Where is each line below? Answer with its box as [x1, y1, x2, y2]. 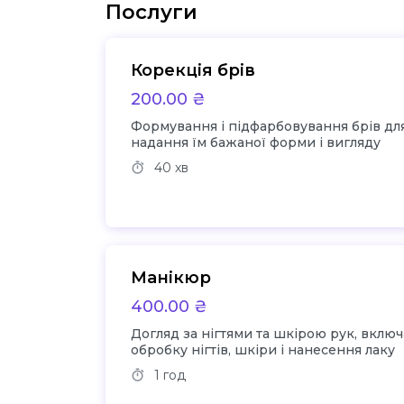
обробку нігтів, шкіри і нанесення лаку [131, 342, 396, 358]
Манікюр [131, 268, 212, 288]
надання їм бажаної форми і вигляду [131, 134, 381, 151]
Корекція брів [131, 60, 256, 80]
